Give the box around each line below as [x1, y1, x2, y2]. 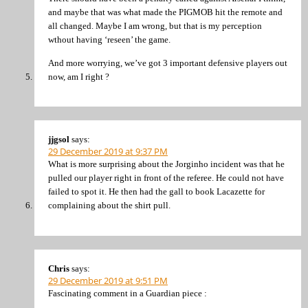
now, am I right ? [48, 71, 109, 82]
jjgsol [48, 134, 69, 145]
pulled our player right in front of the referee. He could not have [48, 173, 284, 184]
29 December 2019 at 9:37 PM [48, 145, 168, 158]
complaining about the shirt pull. [48, 200, 170, 211]
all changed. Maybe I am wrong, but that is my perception [48, 21, 262, 32]
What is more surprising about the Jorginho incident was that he [48, 159, 285, 170]
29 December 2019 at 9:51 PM [48, 274, 168, 287]
